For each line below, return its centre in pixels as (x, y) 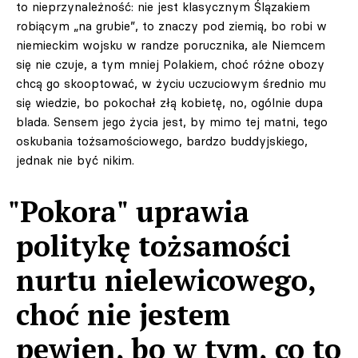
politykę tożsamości (153, 246)
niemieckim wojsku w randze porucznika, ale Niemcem (171, 45)
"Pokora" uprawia (129, 211)
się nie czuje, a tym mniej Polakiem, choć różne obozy (170, 64)
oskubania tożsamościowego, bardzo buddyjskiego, (162, 141)
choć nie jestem (123, 314)
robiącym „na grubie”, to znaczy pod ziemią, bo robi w (171, 26)
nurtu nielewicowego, (166, 280)
